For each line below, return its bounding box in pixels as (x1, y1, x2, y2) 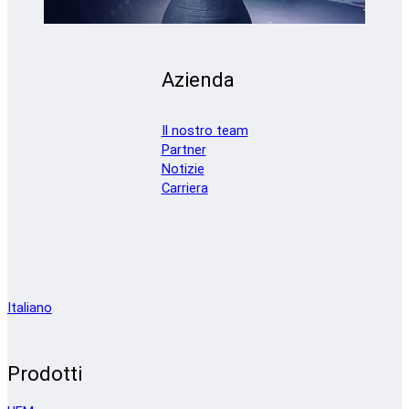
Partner (161, 142, 206, 158)
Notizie (161, 161, 204, 177)
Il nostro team (161, 122, 248, 139)
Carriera (161, 180, 208, 196)
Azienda (161, 68, 235, 91)
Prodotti (7, 362, 82, 386)
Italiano (7, 300, 52, 317)
